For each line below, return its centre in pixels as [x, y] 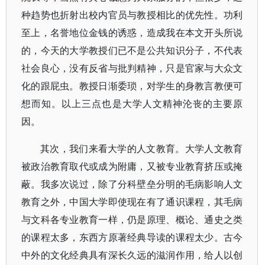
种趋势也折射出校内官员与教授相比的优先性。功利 [132, 15]
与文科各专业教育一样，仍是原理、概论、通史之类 [132, 219]
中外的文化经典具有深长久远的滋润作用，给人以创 [132, 255]
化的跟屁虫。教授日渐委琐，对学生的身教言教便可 [132, 86]
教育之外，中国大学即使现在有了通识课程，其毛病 [132, 202]
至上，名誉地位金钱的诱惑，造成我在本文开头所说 [132, 33]
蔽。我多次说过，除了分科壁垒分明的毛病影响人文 [132, 184]
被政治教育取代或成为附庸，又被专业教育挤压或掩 [132, 166]
